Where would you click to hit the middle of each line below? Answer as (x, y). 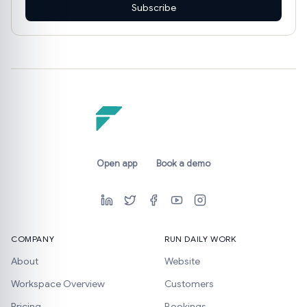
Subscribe (153, 8)
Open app (117, 163)
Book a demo (183, 163)
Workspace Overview (58, 284)
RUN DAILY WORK (200, 239)
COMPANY (33, 239)
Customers (189, 284)
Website (182, 261)
